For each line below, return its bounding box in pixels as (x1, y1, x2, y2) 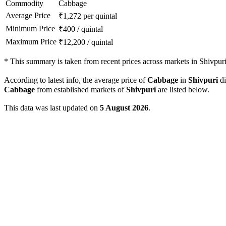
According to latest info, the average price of (4, 76, 147, 85)
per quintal (83, 12, 117, 21)
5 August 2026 (100, 103, 148, 112)
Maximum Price (6, 37, 56, 46)
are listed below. (156, 85, 209, 94)
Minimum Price (6, 24, 55, 33)
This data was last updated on (4, 103, 100, 112)
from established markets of (35, 85, 126, 94)
